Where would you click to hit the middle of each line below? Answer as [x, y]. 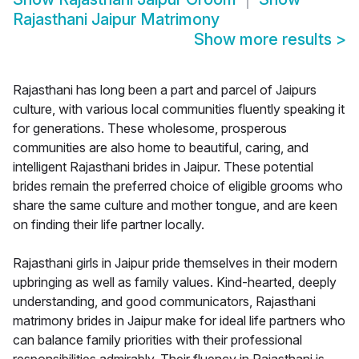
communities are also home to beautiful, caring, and [161, 148]
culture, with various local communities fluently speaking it [179, 109]
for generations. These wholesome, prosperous [150, 129]
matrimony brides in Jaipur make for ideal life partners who [179, 321]
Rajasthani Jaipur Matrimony [116, 20]
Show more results [265, 40]
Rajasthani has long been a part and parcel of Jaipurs [165, 90]
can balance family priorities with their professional [157, 340]
